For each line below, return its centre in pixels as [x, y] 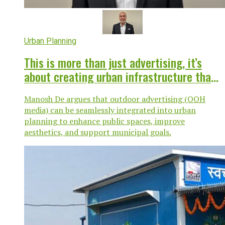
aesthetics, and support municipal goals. [98, 132]
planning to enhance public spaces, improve [104, 121]
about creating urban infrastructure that [120, 77]
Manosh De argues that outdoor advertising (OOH [115, 99]
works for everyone [69, 91]
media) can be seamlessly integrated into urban [110, 110]
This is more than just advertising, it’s [113, 63]
